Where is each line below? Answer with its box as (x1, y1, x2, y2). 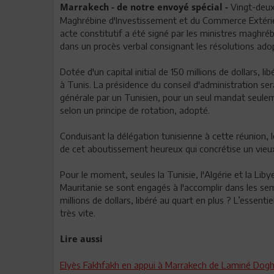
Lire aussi (60, 234, 103, 245)
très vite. (60, 207, 95, 218)
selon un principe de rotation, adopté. (60, 105, 210, 116)
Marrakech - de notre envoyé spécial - (60, 2, 228, 13)
